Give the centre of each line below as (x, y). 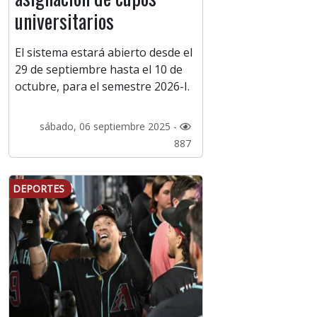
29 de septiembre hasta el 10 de (99, 70)
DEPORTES (39, 189)
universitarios (64, 21)
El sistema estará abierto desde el (104, 53)
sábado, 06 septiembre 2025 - (109, 127)
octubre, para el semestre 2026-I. (102, 87)
